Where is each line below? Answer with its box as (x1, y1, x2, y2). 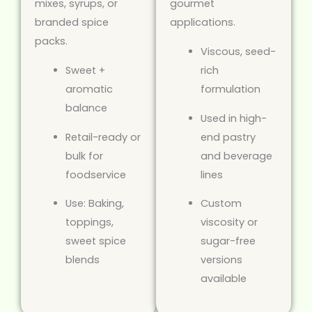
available (200, 272, 247, 286)
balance (65, 100, 107, 115)
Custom (200, 196, 242, 211)
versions (200, 253, 242, 267)
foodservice (65, 167, 126, 182)
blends (65, 253, 100, 267)
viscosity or (200, 215, 258, 230)
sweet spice (65, 234, 126, 249)
